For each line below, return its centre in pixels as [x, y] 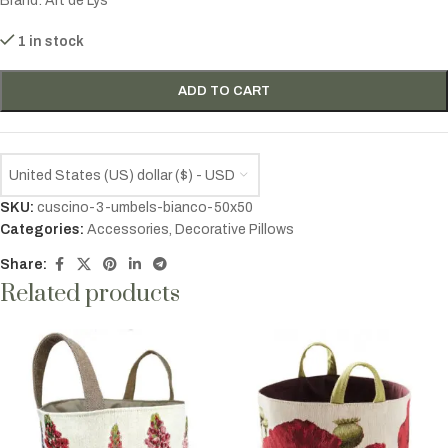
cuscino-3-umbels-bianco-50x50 [145, 207]
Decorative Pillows [234, 229]
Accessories [128, 229]
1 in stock [51, 41]
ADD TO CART [224, 90]
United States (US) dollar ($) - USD [122, 175]
